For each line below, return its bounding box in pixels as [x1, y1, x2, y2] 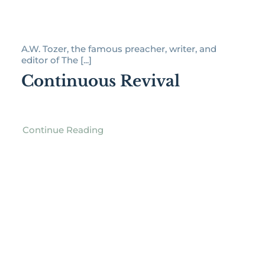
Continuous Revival [21, 72, 180, 91]
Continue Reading [22, 124, 104, 136]
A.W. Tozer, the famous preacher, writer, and [21, 43, 216, 55]
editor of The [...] [21, 54, 92, 66]
